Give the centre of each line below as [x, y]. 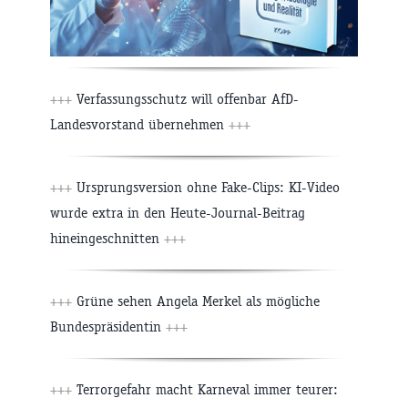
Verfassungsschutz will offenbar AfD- [185, 98]
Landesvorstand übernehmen [139, 124]
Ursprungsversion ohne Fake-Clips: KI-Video [206, 187]
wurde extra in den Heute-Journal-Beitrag [178, 212]
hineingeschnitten [107, 238]
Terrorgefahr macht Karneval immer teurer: [205, 389]
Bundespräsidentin [108, 326]
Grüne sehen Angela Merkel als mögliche [196, 301]
